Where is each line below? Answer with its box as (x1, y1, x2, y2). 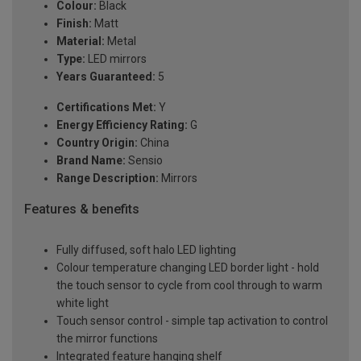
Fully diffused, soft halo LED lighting (56, 243, 236, 256)
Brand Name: (56, 153, 126, 167)
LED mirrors (85, 52, 147, 65)
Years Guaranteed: (56, 69, 156, 83)
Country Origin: (56, 135, 138, 149)
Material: (56, 34, 105, 48)
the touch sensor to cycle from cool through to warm (56, 278, 322, 292)
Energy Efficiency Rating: (56, 118, 188, 131)
